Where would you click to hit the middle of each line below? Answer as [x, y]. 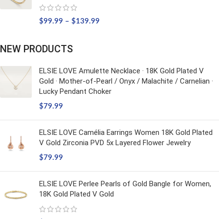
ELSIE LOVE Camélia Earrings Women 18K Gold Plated [126, 132]
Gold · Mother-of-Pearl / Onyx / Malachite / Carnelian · [126, 81]
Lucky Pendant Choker [75, 91]
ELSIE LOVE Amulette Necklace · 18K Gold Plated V [121, 71]
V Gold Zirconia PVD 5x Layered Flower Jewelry [115, 143]
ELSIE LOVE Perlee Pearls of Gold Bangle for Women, [125, 184]
